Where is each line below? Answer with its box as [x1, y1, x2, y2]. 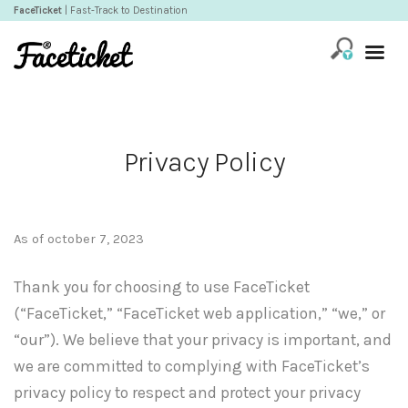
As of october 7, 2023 [14, 229, 144, 247]
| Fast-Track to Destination [62, 5, 188, 16]
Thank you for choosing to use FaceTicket [14, 277, 310, 296]
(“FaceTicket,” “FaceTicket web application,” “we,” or [14, 303, 385, 322]
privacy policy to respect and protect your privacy [14, 382, 361, 402]
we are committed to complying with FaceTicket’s [14, 356, 370, 375]
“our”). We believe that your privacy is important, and [14, 330, 392, 349]
